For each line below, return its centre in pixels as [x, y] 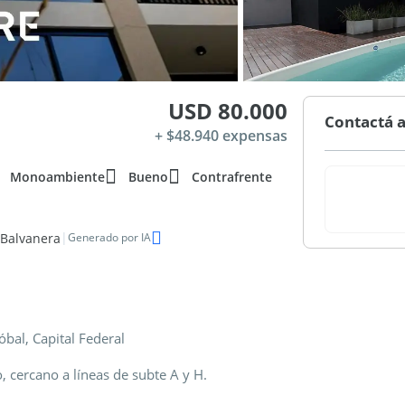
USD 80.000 [228, 111]
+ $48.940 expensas [221, 136]
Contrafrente [232, 177]
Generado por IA [109, 237]
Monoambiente [57, 177]
